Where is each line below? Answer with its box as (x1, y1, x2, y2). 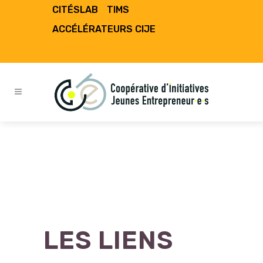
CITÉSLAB (52, 4, 98, 15)
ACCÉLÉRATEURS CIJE (52, 23, 156, 35)
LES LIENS (43, 225, 173, 255)
